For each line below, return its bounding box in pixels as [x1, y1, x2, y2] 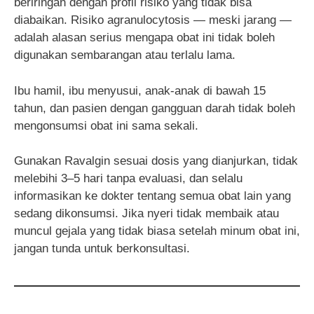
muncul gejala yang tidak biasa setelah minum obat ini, [14, 224, 300, 238]
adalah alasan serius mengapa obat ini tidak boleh [14, 31, 275, 45]
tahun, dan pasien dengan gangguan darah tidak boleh [14, 101, 295, 115]
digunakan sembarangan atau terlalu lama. [14, 48, 235, 62]
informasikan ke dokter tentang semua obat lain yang [14, 189, 291, 203]
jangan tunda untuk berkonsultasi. [14, 242, 190, 256]
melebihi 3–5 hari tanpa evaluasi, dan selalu [14, 172, 243, 186]
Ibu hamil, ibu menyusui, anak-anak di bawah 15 [14, 83, 266, 97]
